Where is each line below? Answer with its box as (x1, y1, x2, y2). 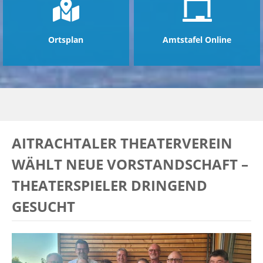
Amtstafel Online (163, 33, 232, 45)
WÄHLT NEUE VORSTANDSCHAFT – (12, 154, 248, 174)
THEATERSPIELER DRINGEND (12, 176, 207, 195)
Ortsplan (48, 33, 84, 45)
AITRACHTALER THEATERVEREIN (12, 133, 232, 153)
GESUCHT (12, 197, 75, 216)
